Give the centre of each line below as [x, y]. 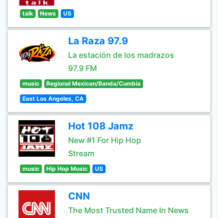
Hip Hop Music [67, 169]
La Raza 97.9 [98, 41]
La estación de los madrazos [121, 55]
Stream [81, 153]
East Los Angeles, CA [53, 99]
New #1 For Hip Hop [105, 140]
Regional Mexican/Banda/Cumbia [94, 83]
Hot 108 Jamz [101, 126]
